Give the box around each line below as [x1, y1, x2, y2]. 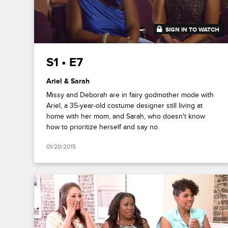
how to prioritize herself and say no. [46, 122, 160, 131]
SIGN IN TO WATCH [165, 25, 220, 34]
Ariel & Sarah [46, 76, 90, 85]
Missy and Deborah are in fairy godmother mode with [46, 90, 214, 99]
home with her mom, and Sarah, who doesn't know [46, 111, 206, 121]
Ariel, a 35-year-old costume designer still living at [46, 101, 203, 110]
